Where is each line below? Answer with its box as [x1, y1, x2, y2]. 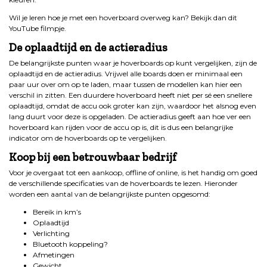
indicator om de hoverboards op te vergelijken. [9, 133, 167, 143]
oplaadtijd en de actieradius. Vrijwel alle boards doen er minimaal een [9, 69, 243, 79]
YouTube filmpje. [9, 24, 66, 33]
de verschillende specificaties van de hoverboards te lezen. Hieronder [9, 179, 238, 188]
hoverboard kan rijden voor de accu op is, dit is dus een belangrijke [9, 123, 233, 132]
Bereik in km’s [33, 207, 81, 217]
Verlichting [33, 229, 70, 238]
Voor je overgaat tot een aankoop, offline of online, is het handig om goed [9, 168, 257, 178]
